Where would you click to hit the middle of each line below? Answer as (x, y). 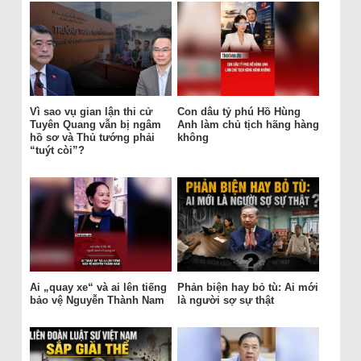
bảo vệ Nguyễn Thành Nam (97, 301)
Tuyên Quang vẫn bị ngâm (95, 125)
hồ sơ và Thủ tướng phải (92, 138)
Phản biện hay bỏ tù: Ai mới (247, 288)
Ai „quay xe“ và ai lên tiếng (98, 288)
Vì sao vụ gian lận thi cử (91, 112)
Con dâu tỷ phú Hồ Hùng (239, 112)
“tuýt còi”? (57, 151)
